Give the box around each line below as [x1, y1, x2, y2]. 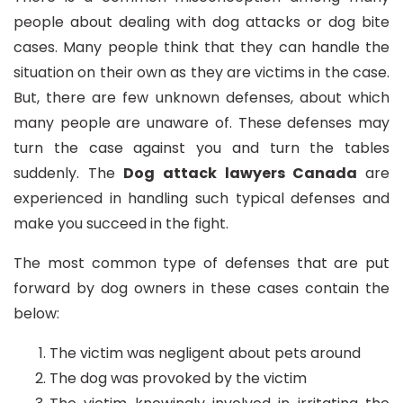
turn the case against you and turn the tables [13, 138, 390, 158]
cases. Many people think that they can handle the [13, 37, 390, 58]
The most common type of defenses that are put [13, 253, 390, 273]
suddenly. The [13, 163, 124, 184]
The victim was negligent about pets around [49, 343, 361, 363]
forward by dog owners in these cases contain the [13, 278, 390, 299]
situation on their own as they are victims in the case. [13, 62, 390, 83]
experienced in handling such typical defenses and [13, 188, 390, 209]
